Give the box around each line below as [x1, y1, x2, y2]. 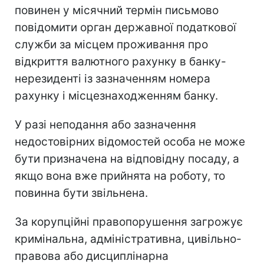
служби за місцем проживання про [15, 37, 208, 51]
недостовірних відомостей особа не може [15, 134, 245, 148]
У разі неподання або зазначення [15, 117, 196, 131]
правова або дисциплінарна [15, 249, 169, 263]
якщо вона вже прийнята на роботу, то [15, 169, 225, 183]
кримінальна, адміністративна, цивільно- [15, 232, 242, 246]
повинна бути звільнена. [15, 186, 148, 200]
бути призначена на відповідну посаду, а [15, 151, 239, 166]
